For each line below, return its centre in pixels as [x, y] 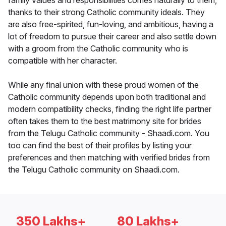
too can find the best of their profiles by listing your [100, 146]
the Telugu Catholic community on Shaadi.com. [94, 170]
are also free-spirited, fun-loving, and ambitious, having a [111, 24]
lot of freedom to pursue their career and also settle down [112, 37]
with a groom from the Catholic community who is [98, 49]
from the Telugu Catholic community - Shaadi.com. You [109, 133]
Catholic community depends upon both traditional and [107, 97]
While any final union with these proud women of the [103, 85]
